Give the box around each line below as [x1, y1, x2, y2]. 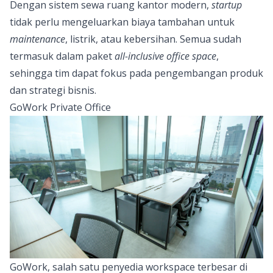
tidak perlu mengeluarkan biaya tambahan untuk [10, 15, 235, 29]
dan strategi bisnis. [10, 83, 96, 97]
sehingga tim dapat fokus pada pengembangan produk [10, 66, 263, 80]
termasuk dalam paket [10, 49, 115, 63]
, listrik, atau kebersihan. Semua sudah [65, 32, 241, 46]
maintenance [10, 32, 65, 46]
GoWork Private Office [10, 100, 111, 114]
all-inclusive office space [115, 49, 216, 63]
